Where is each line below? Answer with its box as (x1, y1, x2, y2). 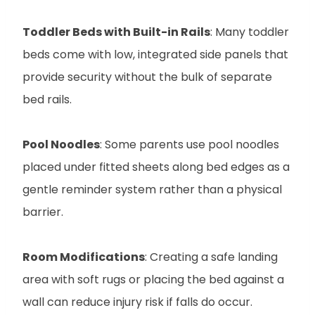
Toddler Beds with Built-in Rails (22, 23, 210, 40)
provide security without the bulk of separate (22, 68, 272, 85)
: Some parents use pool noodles (100, 136, 279, 153)
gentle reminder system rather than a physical (22, 181, 282, 198)
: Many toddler (210, 23, 289, 40)
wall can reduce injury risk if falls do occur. (22, 293, 252, 310)
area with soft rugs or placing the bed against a (22, 271, 284, 288)
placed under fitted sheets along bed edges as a (22, 158, 290, 175)
